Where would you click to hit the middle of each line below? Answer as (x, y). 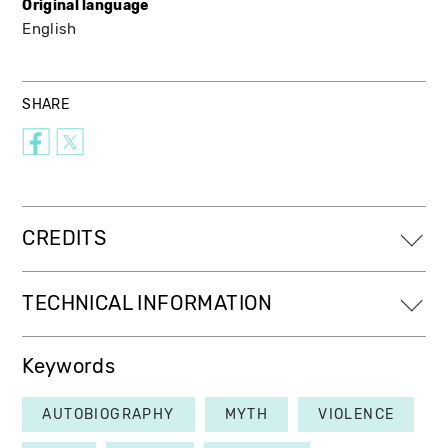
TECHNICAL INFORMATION (147, 303)
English (49, 28)
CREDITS (64, 238)
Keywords (68, 366)
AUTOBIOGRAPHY (108, 414)
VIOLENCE (356, 414)
